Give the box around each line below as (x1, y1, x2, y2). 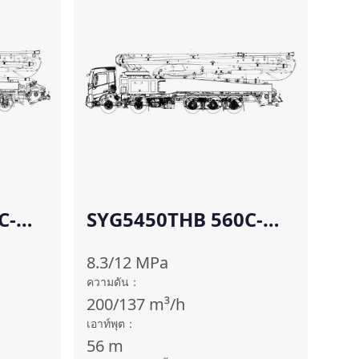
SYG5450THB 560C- (87, 206, 263, 232)
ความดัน (87, 274, 129, 289)
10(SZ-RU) (87, 232, 177, 258)
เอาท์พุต (87, 316, 125, 331)
